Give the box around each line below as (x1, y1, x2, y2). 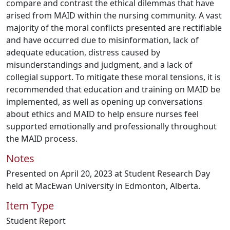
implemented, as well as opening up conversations (6, 96, 203, 107)
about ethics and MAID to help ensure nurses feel (6, 108, 199, 120)
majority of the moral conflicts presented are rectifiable (6, 22, 222, 33)
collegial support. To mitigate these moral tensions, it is (6, 71, 221, 83)
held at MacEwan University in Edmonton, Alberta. (6, 180, 200, 191)
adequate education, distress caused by (6, 47, 160, 58)
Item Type (6, 199, 54, 213)
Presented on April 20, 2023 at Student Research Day (6, 168, 210, 179)
